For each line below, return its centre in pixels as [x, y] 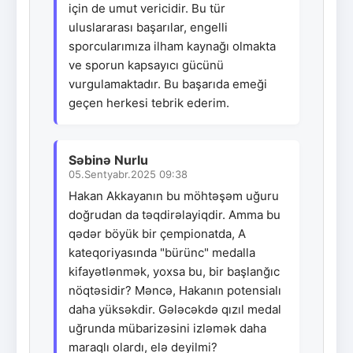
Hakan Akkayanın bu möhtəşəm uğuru [174, 195]
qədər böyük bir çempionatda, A [157, 233]
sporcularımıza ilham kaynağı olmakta [172, 46]
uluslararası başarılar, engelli [148, 27]
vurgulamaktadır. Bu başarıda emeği [168, 84]
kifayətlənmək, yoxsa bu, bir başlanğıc [174, 271]
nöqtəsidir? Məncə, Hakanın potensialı [175, 290]
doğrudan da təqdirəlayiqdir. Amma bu [175, 214]
